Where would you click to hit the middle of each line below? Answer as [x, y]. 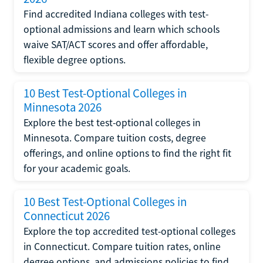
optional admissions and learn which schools [122, 29]
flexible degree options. [75, 60]
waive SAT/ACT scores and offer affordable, [116, 44]
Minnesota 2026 [63, 107]
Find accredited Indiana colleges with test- [116, 14]
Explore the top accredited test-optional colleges [129, 231]
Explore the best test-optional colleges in [112, 122]
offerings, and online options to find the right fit [127, 153]
